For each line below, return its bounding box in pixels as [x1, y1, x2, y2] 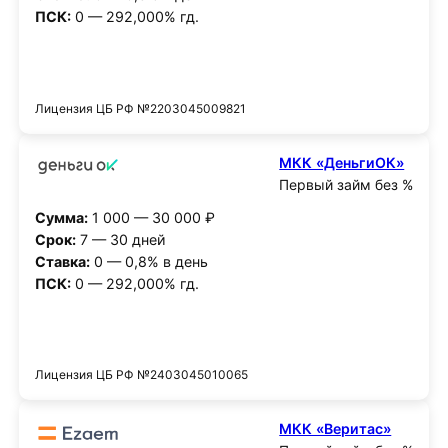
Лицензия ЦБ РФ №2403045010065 [34, 367, 248, 383]
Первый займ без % [279, 175, 414, 193]
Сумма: [34, 208, 88, 226]
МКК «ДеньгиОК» [279, 153, 405, 171]
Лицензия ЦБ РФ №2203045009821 [34, 101, 246, 117]
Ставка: [34, 252, 90, 270]
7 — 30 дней [75, 230, 166, 248]
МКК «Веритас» [279, 420, 392, 438]
